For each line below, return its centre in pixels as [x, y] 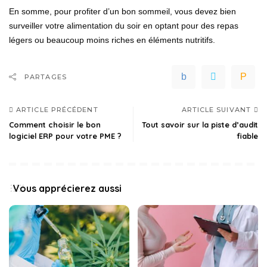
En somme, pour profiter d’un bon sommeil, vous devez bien [122, 11]
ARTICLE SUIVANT [216, 109]
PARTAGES [46, 77]
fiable [247, 136]
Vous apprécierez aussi [67, 188]
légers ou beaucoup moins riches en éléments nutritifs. [112, 40]
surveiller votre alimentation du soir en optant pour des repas [124, 25]
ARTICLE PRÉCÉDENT [57, 109]
